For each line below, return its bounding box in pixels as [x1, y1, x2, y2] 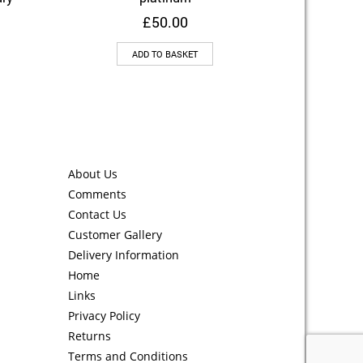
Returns [67, 328, 111, 344]
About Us [67, 166, 117, 182]
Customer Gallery [67, 227, 162, 243]
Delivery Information [67, 247, 179, 263]
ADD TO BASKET [132, 48, 198, 61]
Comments [67, 186, 126, 203]
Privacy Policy [67, 308, 140, 324]
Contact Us [67, 207, 126, 223]
